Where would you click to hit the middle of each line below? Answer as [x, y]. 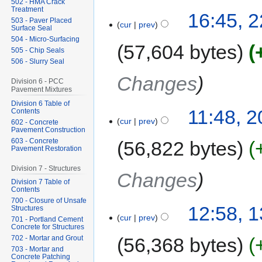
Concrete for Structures [48, 227]
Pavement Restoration [47, 148]
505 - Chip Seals [38, 50]
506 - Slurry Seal [38, 61]
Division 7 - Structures [46, 168]
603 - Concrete [35, 141]
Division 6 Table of [41, 103]
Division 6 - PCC [38, 81]
